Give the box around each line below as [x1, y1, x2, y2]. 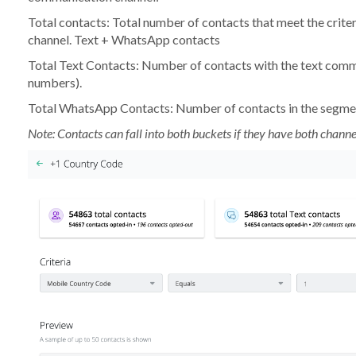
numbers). [27, 75, 82, 91]
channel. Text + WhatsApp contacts [27, 32, 220, 48]
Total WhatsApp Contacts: [27, 100, 173, 116]
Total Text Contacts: [27, 57, 139, 73]
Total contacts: [27, 14, 110, 30]
